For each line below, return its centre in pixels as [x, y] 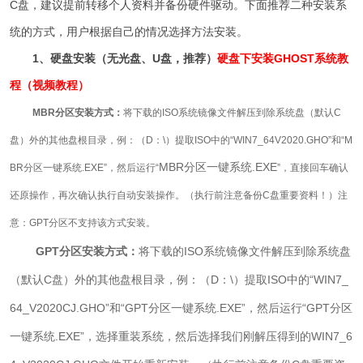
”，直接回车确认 [313, 168]
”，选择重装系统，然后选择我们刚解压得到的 [196, 337]
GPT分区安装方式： [88, 252]
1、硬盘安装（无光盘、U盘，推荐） [114, 59]
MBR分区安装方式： [78, 113]
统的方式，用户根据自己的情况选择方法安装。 [129, 32]
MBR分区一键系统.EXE [218, 167]
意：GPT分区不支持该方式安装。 [83, 223]
